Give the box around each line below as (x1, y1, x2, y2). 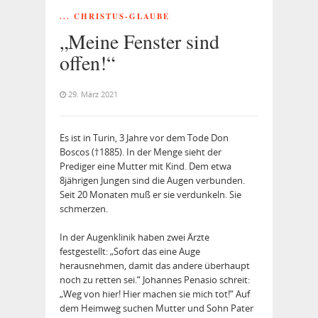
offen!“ (60, 49, 115, 77)
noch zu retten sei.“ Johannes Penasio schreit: (60, 273, 250, 287)
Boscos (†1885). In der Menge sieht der (60, 146, 221, 159)
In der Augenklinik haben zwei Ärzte (60, 231, 209, 244)
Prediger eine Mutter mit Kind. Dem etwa (60, 160, 231, 173)
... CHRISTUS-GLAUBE (60, 11, 170, 23)
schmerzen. (60, 202, 108, 216)
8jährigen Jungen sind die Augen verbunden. (60, 174, 245, 187)
